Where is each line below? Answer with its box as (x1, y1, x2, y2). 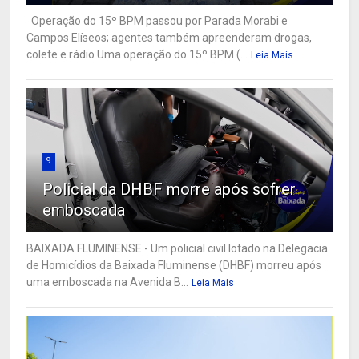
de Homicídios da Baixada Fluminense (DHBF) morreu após (26, 259, 322, 272)
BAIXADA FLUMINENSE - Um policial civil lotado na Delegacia (26, 242, 329, 256)
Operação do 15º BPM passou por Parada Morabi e (26, 14, 288, 28)
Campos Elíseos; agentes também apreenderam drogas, (26, 31, 313, 45)
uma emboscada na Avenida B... (26, 276, 189, 289)
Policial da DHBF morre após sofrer (42, 179, 296, 200)
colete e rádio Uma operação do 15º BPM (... (26, 48, 248, 62)
